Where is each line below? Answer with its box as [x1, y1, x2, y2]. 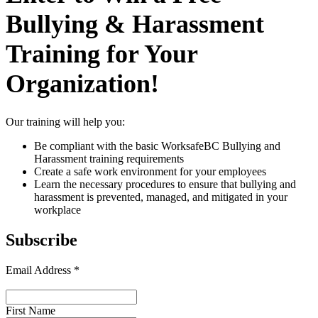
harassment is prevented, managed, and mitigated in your [34, 190, 287, 203]
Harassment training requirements [34, 152, 184, 165]
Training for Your [6, 39, 197, 68]
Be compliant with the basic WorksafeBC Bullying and [34, 139, 280, 152]
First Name [6, 304, 55, 317]
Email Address [6, 263, 74, 276]
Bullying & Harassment [6, 9, 264, 38]
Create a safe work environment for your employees [34, 165, 266, 177]
